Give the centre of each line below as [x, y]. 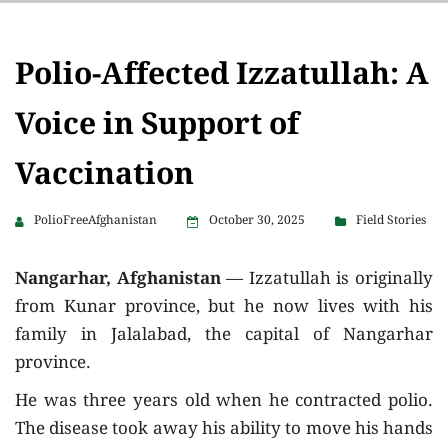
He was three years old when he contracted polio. [224, 402]
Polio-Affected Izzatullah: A [222, 77]
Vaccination [104, 177]
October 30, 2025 [257, 221]
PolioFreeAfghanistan [95, 221]
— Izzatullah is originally [330, 280]
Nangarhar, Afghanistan [121, 280]
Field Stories [391, 221]
